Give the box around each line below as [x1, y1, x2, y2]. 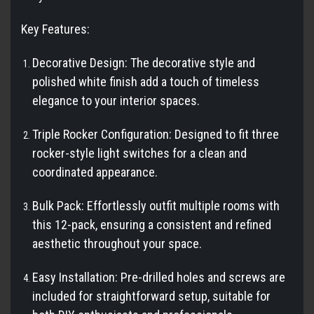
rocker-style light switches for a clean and [32, 146, 247, 161]
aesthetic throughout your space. [32, 236, 203, 252]
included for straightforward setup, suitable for [32, 289, 271, 304]
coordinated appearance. [32, 165, 158, 180]
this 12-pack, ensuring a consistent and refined [32, 217, 272, 233]
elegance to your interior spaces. [32, 93, 200, 109]
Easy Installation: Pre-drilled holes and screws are [32, 270, 286, 285]
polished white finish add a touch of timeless [32, 74, 260, 90]
